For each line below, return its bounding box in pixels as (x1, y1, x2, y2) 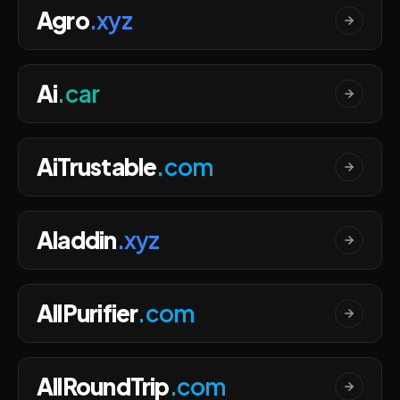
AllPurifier (37, 298, 138, 328)
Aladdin (37, 225, 117, 254)
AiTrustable (37, 152, 157, 181)
